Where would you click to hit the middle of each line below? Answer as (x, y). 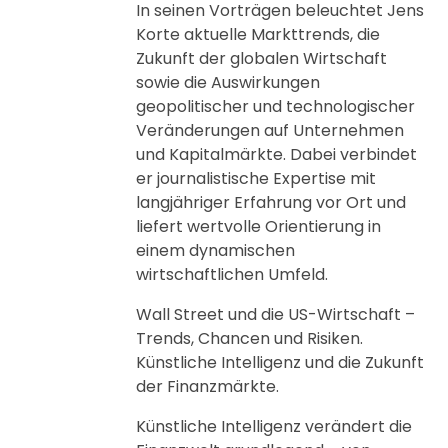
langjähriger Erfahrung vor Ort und (271, 202)
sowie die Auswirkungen (228, 82)
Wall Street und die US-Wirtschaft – (275, 314)
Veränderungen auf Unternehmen (270, 130)
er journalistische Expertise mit (256, 178)
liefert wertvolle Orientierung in (258, 226)
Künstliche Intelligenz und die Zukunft (280, 362)
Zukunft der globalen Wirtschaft (261, 58)
